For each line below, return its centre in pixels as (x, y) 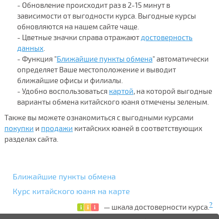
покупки (19, 128)
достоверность (166, 37)
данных (30, 48)
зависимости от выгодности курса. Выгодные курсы (106, 16)
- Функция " (37, 59)
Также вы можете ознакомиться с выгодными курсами (99, 118)
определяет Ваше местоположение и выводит (96, 70)
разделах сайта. (31, 139)
